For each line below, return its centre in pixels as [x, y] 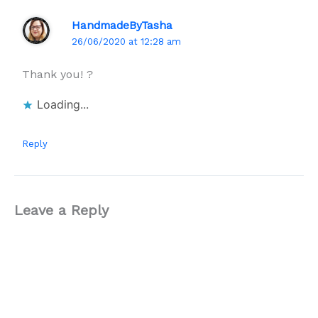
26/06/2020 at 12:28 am [126, 42]
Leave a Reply [61, 210]
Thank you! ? [57, 74]
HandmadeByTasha [122, 26]
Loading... [62, 104]
